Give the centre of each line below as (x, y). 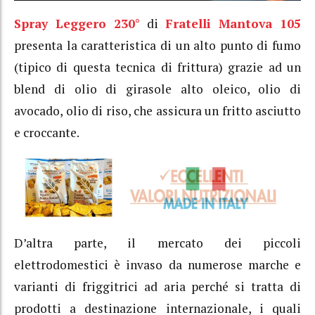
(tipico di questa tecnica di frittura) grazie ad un (157, 67)
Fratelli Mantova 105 (233, 24)
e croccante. (47, 133)
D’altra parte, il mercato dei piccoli (157, 243)
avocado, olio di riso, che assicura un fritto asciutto (157, 111)
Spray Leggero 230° (77, 24)
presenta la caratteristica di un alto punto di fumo (157, 46)
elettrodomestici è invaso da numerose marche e (157, 265)
